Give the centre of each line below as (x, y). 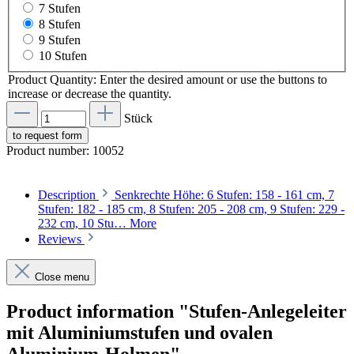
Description (67, 195)
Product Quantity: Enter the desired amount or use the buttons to (168, 80)
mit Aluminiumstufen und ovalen (139, 333)
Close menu (62, 277)
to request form (47, 136)
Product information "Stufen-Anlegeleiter (177, 312)
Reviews (61, 239)
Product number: (49, 151)
